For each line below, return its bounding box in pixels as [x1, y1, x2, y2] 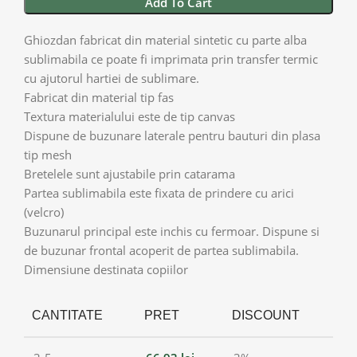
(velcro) [24, 203, 64, 220]
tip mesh [24, 146, 72, 163]
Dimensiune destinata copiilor [24, 261, 188, 277]
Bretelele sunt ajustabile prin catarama [24, 165, 235, 182]
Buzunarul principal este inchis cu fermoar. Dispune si [24, 222, 320, 239]
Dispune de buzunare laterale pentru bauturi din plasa [24, 127, 320, 143]
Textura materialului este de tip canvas [24, 108, 235, 124]
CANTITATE [32, 308, 103, 322]
